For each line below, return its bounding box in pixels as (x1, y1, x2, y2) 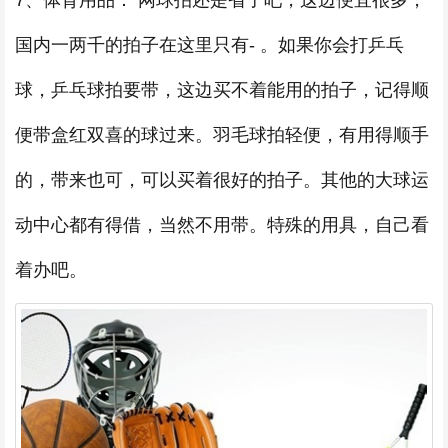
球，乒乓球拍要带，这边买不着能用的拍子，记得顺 (15, 80, 429, 101)
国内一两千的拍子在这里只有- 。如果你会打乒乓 (15, 35, 404, 56)
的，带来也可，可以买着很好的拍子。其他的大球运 (15, 170, 429, 191)
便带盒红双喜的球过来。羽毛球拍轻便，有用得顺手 (15, 125, 429, 146)
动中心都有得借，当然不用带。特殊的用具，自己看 (15, 215, 429, 236)
